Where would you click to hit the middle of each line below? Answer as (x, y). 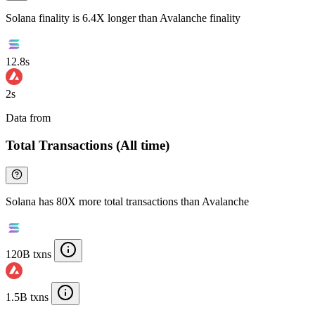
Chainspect (78, 118)
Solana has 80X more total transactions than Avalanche (127, 201)
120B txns (28, 254)
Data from (30, 118)
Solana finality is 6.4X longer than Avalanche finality (123, 18)
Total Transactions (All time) (88, 145)
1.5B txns (27, 297)
